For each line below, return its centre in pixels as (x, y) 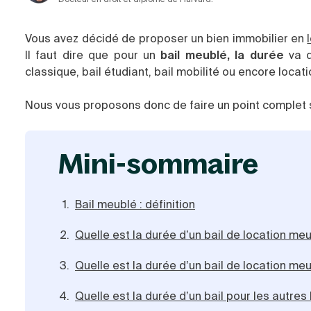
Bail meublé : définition (135, 204)
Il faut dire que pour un (93, 55)
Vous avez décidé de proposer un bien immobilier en (166, 39)
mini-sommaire (171, 163)
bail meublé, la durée (222, 55)
